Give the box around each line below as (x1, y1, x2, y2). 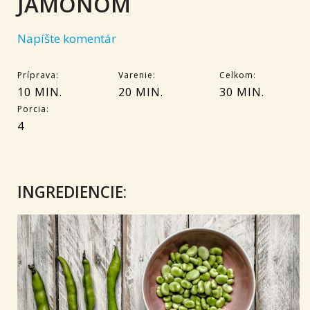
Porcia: (17, 103, 49, 115)
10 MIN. (17, 84, 62, 100)
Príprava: (17, 69, 59, 81)
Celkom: (219, 69, 256, 81)
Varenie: (118, 69, 156, 81)
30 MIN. (219, 84, 264, 100)
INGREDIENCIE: (17, 181, 127, 203)
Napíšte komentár (17, 30, 116, 46)
